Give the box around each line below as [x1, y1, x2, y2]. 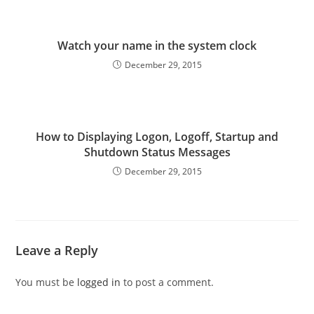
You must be [15, 275, 78, 289]
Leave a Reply [15, 242, 99, 259]
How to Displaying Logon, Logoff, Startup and [36, 129, 278, 144]
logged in [77, 275, 121, 289]
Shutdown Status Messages [83, 144, 231, 160]
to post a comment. [121, 275, 214, 289]
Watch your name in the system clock [57, 38, 257, 53]
